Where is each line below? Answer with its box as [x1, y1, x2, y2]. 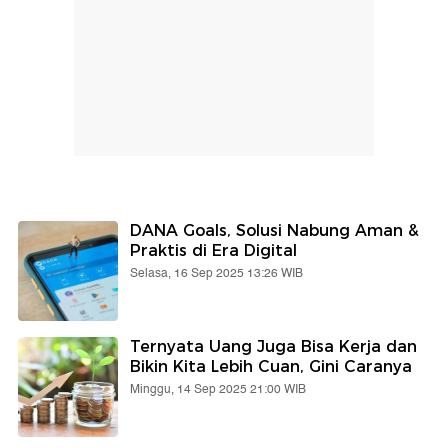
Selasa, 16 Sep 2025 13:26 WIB [130, 264, 303, 284]
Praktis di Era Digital [130, 241, 297, 261]
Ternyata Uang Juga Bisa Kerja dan [130, 337, 417, 357]
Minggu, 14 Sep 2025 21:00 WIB [130, 380, 306, 400]
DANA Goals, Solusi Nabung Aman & [130, 221, 419, 241]
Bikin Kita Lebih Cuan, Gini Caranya [130, 357, 412, 377]
